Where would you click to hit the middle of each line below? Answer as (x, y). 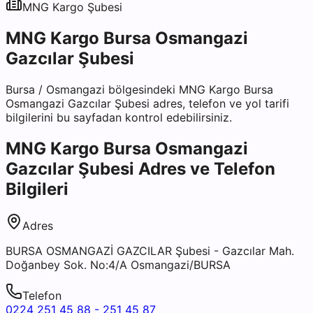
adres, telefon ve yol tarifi (219, 103)
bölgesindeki (142, 89)
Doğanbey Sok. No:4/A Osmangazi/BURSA (118, 264)
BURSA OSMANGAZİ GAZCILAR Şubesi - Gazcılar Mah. (150, 250)
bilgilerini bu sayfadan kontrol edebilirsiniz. (119, 117)
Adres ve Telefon (205, 168)
